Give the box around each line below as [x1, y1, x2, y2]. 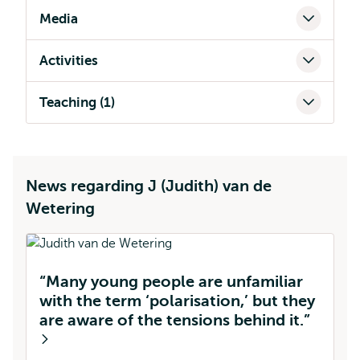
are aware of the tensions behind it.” [39, 311, 310, 329]
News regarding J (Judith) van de [26, 177, 272, 195]
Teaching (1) [39, 95, 115, 110]
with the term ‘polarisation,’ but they [39, 292, 315, 310]
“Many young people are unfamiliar [39, 272, 303, 291]
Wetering [26, 199, 95, 218]
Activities [39, 53, 98, 68]
